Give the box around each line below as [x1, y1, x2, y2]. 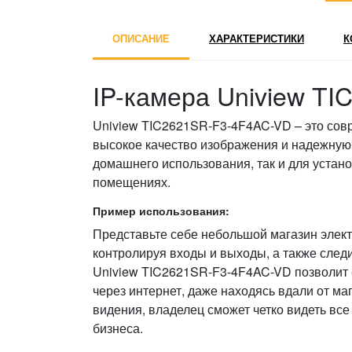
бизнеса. [93, 319, 143, 337]
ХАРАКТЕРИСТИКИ [209, 31, 304, 46]
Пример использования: [93, 203, 229, 218]
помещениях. [93, 173, 170, 191]
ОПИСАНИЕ [112, 31, 170, 46]
